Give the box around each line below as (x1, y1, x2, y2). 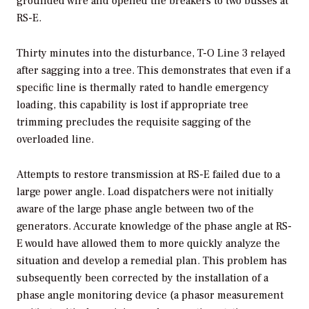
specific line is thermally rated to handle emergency (17, 81, 269, 95)
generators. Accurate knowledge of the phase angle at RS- (17, 219, 292, 234)
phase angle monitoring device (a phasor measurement (17, 288, 283, 303)
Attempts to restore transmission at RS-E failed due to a (17, 168, 280, 182)
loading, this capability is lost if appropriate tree (17, 98, 248, 112)
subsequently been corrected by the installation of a (17, 271, 268, 286)
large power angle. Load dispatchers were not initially (17, 185, 274, 199)
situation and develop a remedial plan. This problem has (17, 254, 287, 268)
